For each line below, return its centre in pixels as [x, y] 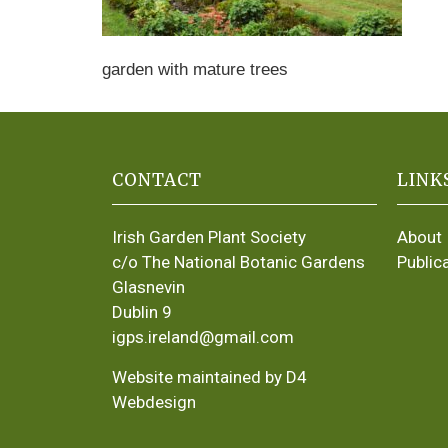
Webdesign [154, 401]
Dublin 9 [142, 312]
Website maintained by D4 [209, 376]
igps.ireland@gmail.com [203, 337]
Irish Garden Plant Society [209, 237]
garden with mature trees [195, 70]
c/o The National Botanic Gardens [238, 262]
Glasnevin [148, 287]
